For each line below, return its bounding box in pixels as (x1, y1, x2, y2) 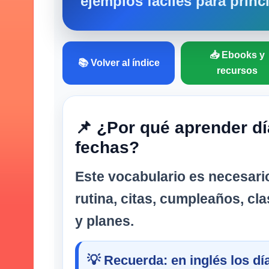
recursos (216, 65, 258, 76)
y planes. (75, 213, 134, 229)
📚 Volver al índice (77, 57, 160, 68)
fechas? (75, 138, 139, 157)
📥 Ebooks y (209, 49, 265, 60)
